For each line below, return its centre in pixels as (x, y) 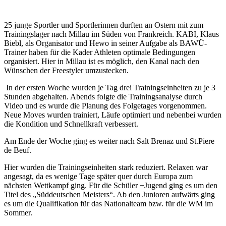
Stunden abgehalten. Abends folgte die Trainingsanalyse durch (103, 96)
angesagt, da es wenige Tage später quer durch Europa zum (98, 176)
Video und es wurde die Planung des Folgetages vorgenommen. (105, 105)
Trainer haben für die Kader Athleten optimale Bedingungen (100, 52)
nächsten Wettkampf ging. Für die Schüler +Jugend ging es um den (111, 185)
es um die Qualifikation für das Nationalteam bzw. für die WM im (108, 203)
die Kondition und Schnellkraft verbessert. (71, 124)
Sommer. (18, 212)
